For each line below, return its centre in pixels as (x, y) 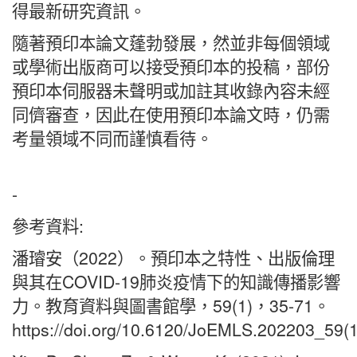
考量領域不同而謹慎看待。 (112, 138)
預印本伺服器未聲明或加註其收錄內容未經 (171, 90)
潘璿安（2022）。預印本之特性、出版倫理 (173, 258)
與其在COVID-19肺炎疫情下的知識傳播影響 (176, 282)
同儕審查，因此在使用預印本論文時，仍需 (171, 114)
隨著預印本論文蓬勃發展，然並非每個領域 (171, 43)
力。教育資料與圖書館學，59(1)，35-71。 (171, 306)
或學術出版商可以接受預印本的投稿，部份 (171, 67)
